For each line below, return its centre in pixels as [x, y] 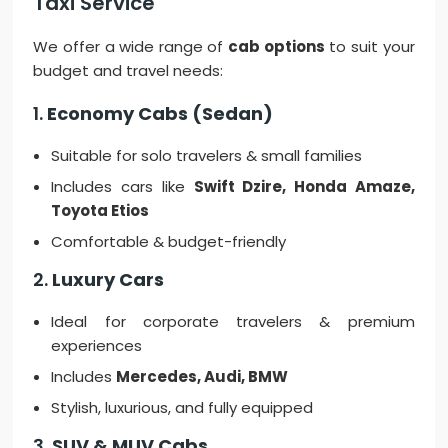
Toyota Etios [100, 211]
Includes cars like [122, 187]
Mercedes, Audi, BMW [202, 377]
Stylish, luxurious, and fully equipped [182, 408]
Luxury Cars [108, 280]
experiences [97, 346]
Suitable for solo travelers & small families [207, 156]
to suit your [369, 47]
